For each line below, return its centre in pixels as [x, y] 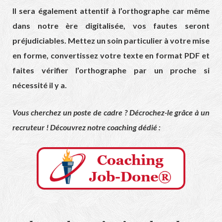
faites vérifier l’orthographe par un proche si [111, 70]
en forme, [31, 55]
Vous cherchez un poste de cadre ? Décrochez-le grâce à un [111, 112]
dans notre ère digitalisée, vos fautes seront [111, 26]
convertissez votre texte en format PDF [125, 55]
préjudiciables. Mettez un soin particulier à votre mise [111, 41]
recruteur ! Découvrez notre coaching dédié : [86, 127]
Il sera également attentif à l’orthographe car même [111, 11]
